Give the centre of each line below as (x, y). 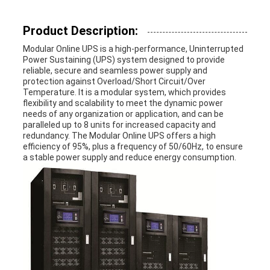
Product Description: (80, 31)
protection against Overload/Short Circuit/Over (114, 82)
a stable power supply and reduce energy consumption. (129, 158)
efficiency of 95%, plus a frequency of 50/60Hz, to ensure (133, 147)
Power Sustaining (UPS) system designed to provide (124, 60)
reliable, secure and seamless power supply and (115, 71)
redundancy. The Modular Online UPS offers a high (119, 136)
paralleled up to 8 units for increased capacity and (119, 125)
